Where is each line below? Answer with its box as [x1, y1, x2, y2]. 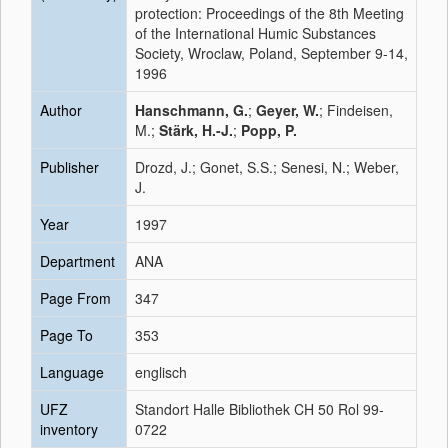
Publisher [40, 157, 99, 177]
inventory [40, 419, 98, 439]
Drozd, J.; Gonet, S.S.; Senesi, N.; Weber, [135, 157, 399, 177]
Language [40, 362, 104, 382]
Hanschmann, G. [135, 100, 248, 120]
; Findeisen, [319, 100, 393, 120]
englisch [135, 362, 187, 382]
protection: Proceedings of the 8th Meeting [135, 3, 404, 23]
